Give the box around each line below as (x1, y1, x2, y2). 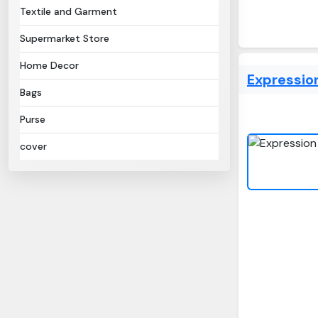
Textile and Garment (20, 5, 117, 18)
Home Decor (20, 59, 79, 72)
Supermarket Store (20, 32, 109, 45)
